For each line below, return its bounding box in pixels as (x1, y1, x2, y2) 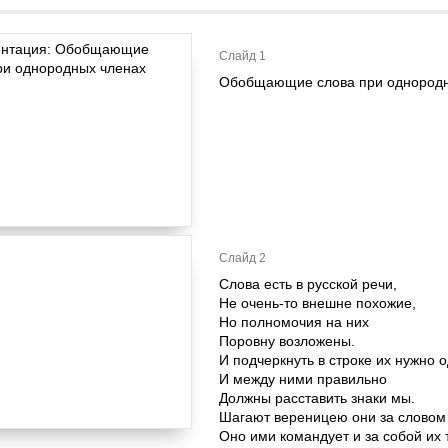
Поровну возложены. (219, 333, 355, 349)
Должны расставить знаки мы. (219, 390, 415, 406)
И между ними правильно (219, 371, 387, 387)
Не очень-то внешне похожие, (219, 295, 416, 311)
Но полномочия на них (219, 314, 369, 330)
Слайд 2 (219, 251, 266, 265)
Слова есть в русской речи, (219, 276, 397, 292)
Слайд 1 (219, 49, 266, 63)
